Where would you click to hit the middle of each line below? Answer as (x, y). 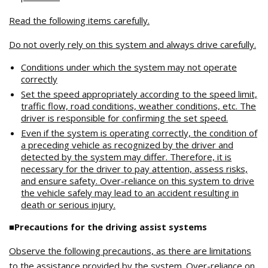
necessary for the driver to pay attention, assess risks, (134, 169)
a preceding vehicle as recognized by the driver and (127, 145)
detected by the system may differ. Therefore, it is (126, 157)
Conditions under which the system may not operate (129, 67)
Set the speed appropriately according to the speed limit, (139, 94)
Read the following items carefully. (79, 20)
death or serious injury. (68, 205)
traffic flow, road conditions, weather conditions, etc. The (138, 106)
